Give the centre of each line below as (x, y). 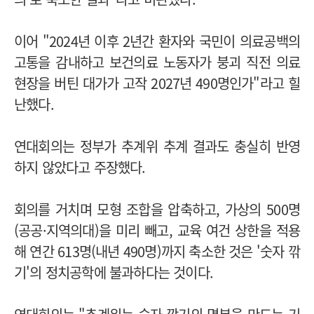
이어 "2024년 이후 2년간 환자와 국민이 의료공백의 (157, 41)
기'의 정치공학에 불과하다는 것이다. (116, 272)
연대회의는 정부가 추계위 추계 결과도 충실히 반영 (157, 146)
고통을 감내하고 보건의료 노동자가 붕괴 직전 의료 (157, 62)
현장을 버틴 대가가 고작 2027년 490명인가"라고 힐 (157, 83)
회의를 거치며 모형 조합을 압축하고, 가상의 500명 (157, 209)
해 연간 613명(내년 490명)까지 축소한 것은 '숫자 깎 (157, 251)
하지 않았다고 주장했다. (80, 167)
